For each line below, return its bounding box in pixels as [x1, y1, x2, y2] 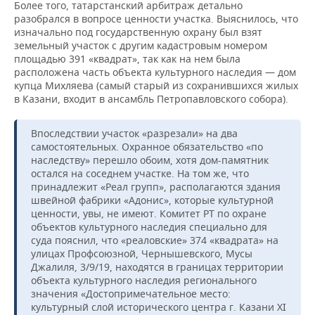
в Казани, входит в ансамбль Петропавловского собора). [14, 91, 288, 105]
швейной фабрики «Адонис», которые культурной [31, 193, 274, 207]
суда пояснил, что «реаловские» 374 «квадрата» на [31, 233, 278, 247]
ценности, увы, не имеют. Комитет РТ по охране [31, 206, 266, 220]
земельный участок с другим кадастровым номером [14, 38, 267, 52]
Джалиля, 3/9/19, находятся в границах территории [31, 259, 283, 274]
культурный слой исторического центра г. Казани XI [31, 300, 286, 314]
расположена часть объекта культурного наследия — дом [14, 65, 296, 79]
